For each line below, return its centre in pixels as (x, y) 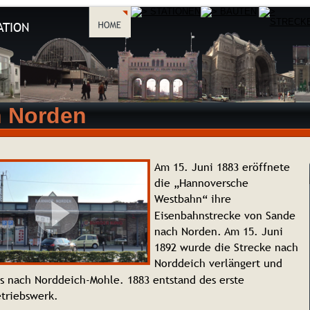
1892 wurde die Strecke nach (228, 247)
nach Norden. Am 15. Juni (220, 231)
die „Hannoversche (203, 183)
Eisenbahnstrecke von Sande (226, 215)
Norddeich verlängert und (220, 263)
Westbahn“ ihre (194, 199)
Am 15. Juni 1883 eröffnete (224, 166)
